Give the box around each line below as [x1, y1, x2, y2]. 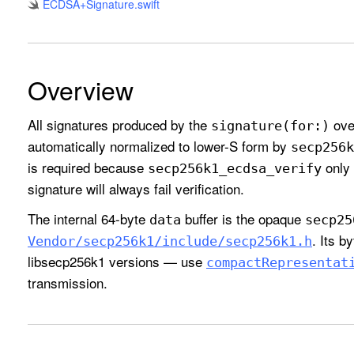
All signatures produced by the [28, 114, 211, 134]
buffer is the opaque [181, 209, 305, 229]
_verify [266, 160, 322, 176]
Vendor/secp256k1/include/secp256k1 [28, 233, 296, 250]
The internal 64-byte [28, 209, 149, 229]
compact [206, 254, 262, 271]
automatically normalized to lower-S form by [28, 135, 291, 156]
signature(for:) [211, 117, 330, 134]
